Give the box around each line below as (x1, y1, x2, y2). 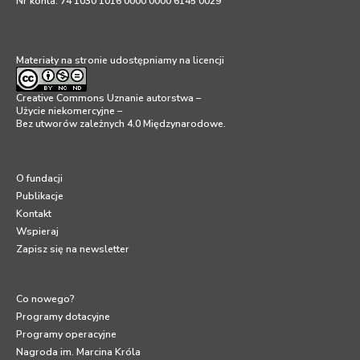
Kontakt (16, 207, 51, 220)
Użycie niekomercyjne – (16, 104, 122, 117)
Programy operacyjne (16, 327, 117, 341)
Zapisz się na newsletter (16, 242, 129, 256)
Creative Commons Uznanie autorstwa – (16, 91, 201, 104)
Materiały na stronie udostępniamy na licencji (16, 53, 224, 67)
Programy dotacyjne (16, 309, 110, 323)
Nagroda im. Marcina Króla (16, 345, 141, 358)
